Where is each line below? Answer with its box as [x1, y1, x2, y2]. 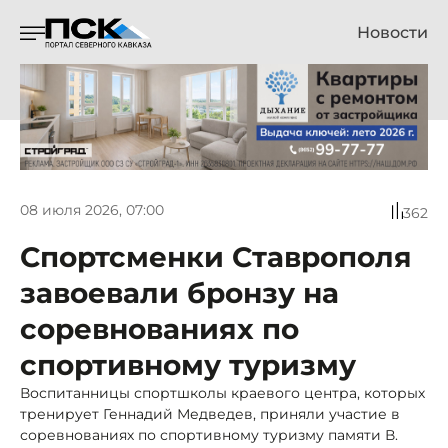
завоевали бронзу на [20, 275, 339, 310]
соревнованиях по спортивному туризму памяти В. [20, 425, 398, 444]
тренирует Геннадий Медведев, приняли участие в [20, 404, 400, 423]
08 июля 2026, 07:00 [20, 201, 164, 220]
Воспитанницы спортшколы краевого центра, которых [20, 383, 425, 402]
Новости [357, 23, 428, 42]
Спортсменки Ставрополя [20, 239, 412, 274]
